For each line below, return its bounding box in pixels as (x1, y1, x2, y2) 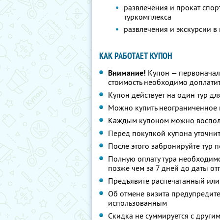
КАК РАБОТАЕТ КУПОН (99, 50, 172, 61)
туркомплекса (124, 12, 171, 22)
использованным (108, 198, 167, 208)
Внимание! (108, 68, 146, 78)
